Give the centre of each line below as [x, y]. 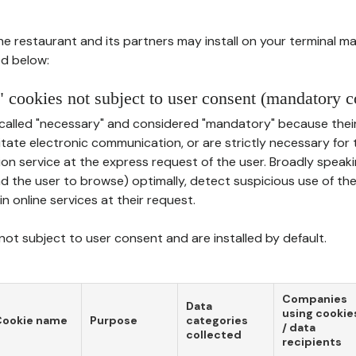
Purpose [114, 320]
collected [214, 335]
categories [217, 320]
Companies [315, 299]
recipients [312, 342]
